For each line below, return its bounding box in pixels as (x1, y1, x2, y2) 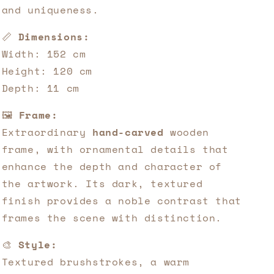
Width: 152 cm (1, 46, 86, 61)
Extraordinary (1, 125, 92, 139)
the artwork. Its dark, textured (1, 176, 203, 191)
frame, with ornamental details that (1, 142, 229, 157)
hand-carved (92, 125, 164, 139)
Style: (18, 237, 57, 252)
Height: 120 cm (1, 64, 92, 78)
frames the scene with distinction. (1, 210, 222, 225)
